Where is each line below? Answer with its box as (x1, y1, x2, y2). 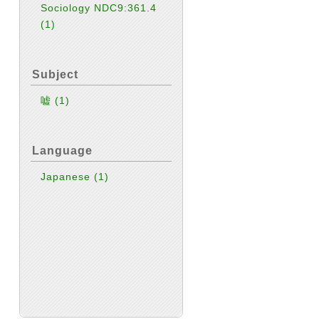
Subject (32, 68, 78, 80)
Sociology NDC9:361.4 (41, 2, 157, 14)
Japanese (41, 171, 95, 182)
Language (32, 145, 93, 157)
